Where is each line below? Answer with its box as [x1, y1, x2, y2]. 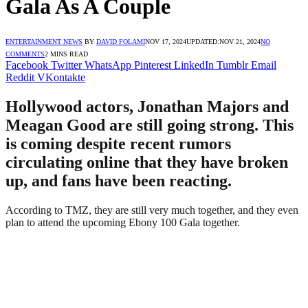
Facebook [5, 58, 48, 71]
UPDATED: [186, 37, 219, 45]
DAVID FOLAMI [96, 37, 145, 45]
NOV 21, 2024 [219, 37, 261, 45]
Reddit [5, 71, 34, 83]
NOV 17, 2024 [145, 37, 186, 45]
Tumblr [217, 58, 248, 71]
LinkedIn [174, 58, 214, 71]
